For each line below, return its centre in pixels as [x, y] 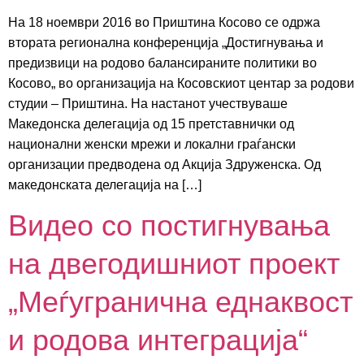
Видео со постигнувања [169, 226]
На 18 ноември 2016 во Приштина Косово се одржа [164, 22]
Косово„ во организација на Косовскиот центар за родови [181, 83]
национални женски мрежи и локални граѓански [152, 144]
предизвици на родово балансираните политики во [162, 63]
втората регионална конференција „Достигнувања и [166, 43]
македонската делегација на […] [105, 185]
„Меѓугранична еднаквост [180, 302]
